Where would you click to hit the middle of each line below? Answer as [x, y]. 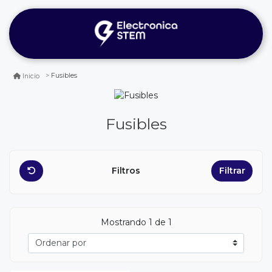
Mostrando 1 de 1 [136, 222]
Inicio [31, 76]
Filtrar [232, 171]
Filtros [127, 171]
